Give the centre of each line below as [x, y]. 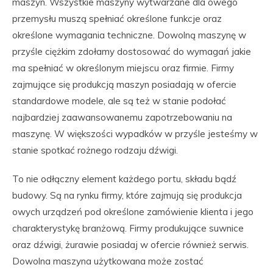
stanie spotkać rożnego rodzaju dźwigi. [95, 150]
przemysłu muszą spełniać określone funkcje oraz [117, 19]
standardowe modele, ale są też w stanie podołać [119, 101]
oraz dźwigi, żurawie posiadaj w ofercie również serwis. [130, 245]
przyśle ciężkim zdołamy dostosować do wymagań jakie [132, 51]
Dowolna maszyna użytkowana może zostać [108, 261]
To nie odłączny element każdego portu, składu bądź [124, 179]
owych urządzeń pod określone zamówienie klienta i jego [133, 212]
